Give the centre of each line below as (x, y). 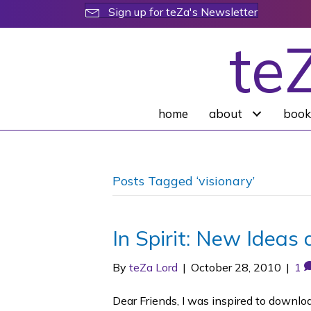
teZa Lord (153, 267)
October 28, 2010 (236, 267)
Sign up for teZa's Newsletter (183, 11)
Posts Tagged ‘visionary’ (184, 181)
